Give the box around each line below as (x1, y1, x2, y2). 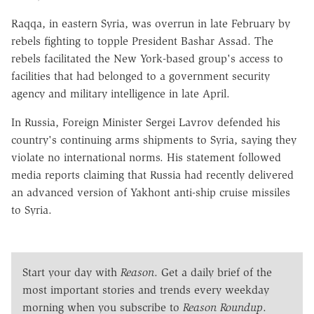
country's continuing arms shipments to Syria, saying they (11, 132, 296, 146)
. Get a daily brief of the (154, 265, 272, 279)
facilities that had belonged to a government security (11, 69, 270, 83)
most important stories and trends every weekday (22, 282, 269, 296)
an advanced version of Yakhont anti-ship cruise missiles (11, 185, 290, 199)
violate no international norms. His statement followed (11, 150, 281, 164)
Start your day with (22, 265, 121, 279)
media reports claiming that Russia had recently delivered (11, 168, 294, 182)
